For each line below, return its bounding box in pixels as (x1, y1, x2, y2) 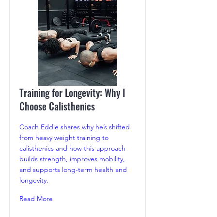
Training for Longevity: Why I (19, 85, 125, 100)
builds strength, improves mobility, (19, 155, 125, 164)
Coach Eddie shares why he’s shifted (19, 123, 130, 132)
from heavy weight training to (19, 133, 108, 142)
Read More (19, 194, 53, 203)
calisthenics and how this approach (19, 144, 125, 153)
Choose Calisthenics (19, 99, 95, 114)
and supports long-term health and (19, 165, 127, 174)
